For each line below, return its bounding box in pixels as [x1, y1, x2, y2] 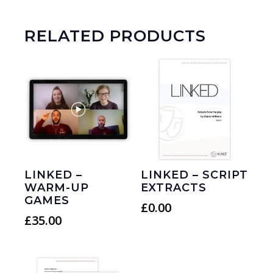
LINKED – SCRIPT [141, 168, 249, 182]
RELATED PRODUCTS [24, 26, 206, 46]
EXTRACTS [141, 180, 207, 194]
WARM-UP [24, 180, 89, 194]
